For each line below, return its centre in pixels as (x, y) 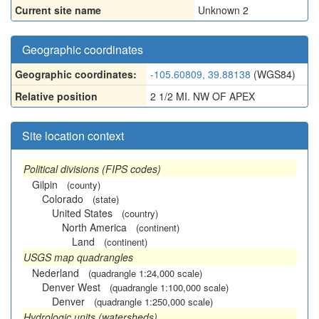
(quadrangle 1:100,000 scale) (169, 287)
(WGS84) (273, 74)
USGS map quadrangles (78, 257)
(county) (84, 185)
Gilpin (45, 184)
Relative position (56, 96)
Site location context (73, 136)
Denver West (71, 287)
